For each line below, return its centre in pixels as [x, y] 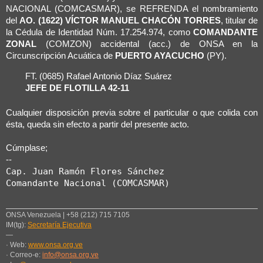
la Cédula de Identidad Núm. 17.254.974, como [100, 32]
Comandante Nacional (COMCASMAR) [88, 183]
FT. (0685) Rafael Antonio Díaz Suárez [99, 76]
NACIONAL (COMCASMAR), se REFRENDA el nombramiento [132, 9]
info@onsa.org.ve [70, 255]
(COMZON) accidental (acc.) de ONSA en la [147, 44]
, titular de [239, 21]
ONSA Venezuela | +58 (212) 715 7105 [68, 215]
